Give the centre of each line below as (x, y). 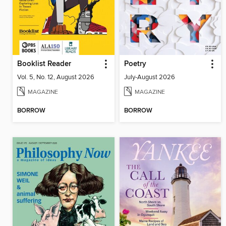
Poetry (135, 64)
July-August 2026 (149, 77)
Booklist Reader (44, 64)
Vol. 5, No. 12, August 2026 (56, 77)
